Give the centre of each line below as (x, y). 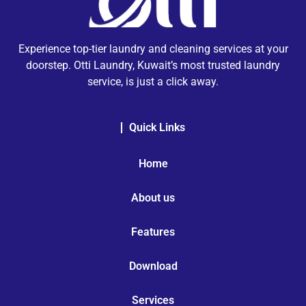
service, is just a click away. (153, 82)
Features (153, 232)
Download (153, 266)
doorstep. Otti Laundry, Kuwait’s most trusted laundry (153, 66)
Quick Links (157, 127)
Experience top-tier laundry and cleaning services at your (153, 49)
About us (153, 197)
